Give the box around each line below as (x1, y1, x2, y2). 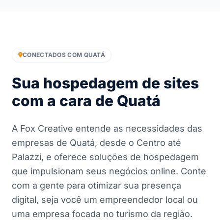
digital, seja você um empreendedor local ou (12, 194, 198, 205)
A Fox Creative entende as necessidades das (12, 123, 202, 134)
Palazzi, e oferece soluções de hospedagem (12, 152, 199, 162)
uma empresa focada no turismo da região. (12, 209, 192, 219)
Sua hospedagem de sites (12, 74, 199, 92)
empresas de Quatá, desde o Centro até (12, 137, 181, 148)
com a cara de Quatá (12, 92, 161, 110)
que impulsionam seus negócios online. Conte (12, 166, 206, 176)
